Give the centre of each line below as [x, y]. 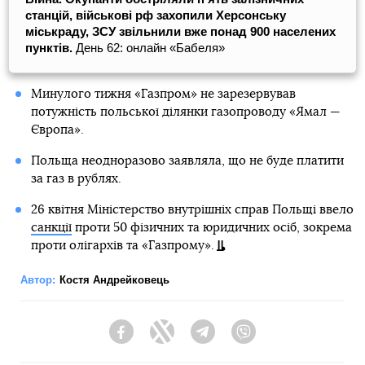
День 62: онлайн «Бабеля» [150, 48]
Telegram [239, 339]
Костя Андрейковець [114, 280]
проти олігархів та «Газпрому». [122, 246]
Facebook [159, 339]
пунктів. [51, 48]
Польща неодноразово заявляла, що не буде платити [187, 161]
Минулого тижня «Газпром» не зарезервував [163, 94]
